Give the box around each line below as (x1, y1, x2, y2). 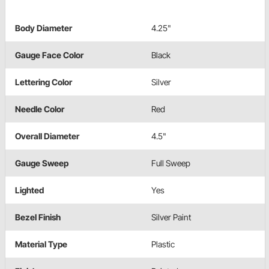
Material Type (15, 239, 67, 250)
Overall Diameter (15, 131, 79, 142)
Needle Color (15, 104, 64, 115)
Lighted (15, 185, 44, 196)
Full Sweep (151, 158, 190, 169)
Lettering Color (15, 77, 72, 88)
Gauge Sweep (15, 158, 68, 169)
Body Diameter (15, 23, 72, 34)
